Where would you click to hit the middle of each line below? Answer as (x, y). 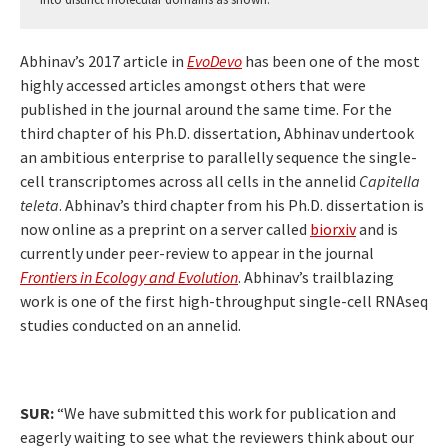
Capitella (389, 181)
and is (377, 229)
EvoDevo (214, 61)
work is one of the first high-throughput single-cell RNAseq (224, 301)
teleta (39, 205)
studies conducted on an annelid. (130, 325)
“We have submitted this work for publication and (225, 413)
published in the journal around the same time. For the (206, 109)
